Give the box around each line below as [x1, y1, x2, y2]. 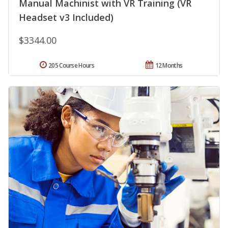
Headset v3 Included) [19, 11, 113, 24]
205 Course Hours [48, 61, 94, 70]
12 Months [155, 61, 183, 70]
